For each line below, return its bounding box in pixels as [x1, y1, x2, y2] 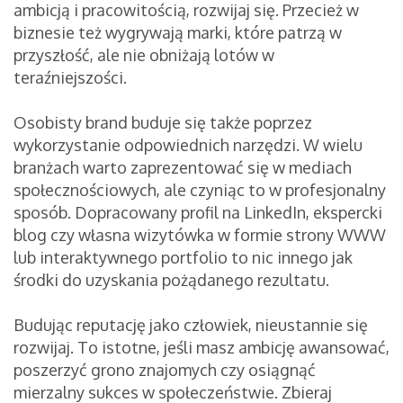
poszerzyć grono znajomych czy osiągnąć [13, 360, 316, 381]
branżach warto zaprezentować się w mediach [13, 157, 352, 178]
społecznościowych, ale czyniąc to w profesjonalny [13, 180, 386, 201]
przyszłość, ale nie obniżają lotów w [13, 45, 274, 66]
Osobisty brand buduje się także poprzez [13, 112, 312, 133]
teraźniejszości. [13, 67, 127, 88]
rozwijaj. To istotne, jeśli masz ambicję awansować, [13, 337, 390, 358]
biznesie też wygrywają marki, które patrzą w [13, 22, 342, 43]
